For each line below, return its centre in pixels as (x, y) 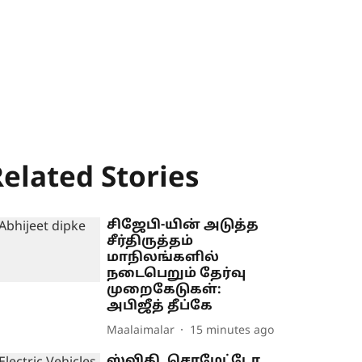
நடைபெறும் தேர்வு (177, 274)
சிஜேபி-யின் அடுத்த (183, 225)
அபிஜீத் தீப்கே (160, 306)
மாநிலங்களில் (163, 258)
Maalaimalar (141, 330)
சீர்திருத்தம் (150, 242)
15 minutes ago (232, 330)
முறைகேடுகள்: (164, 290)
